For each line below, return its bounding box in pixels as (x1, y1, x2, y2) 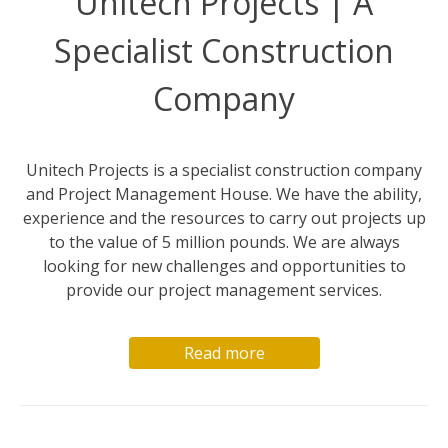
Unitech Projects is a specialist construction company (26, 159, 422, 182)
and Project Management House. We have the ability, (26, 183, 422, 206)
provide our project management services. (66, 279, 382, 302)
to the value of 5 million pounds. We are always (48, 231, 400, 254)
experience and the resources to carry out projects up (22, 207, 426, 230)
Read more (183, 342, 265, 365)
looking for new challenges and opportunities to (42, 255, 406, 278)
